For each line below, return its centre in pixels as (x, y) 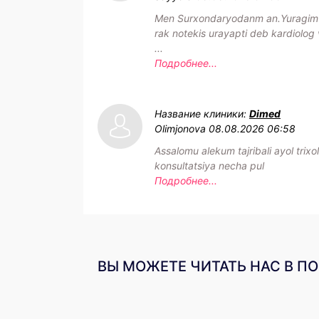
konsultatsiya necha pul (209, 166)
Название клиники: (202, 114)
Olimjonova (180, 129)
